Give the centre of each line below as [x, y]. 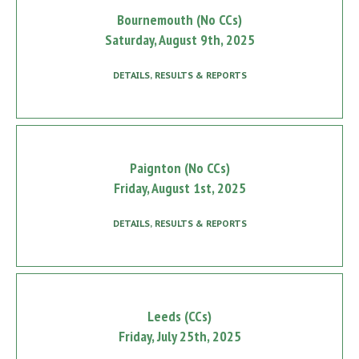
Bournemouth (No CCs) [179, 20]
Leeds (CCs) [179, 317]
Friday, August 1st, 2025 [179, 188]
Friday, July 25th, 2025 [179, 337]
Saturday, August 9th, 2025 [179, 40]
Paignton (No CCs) [179, 168]
